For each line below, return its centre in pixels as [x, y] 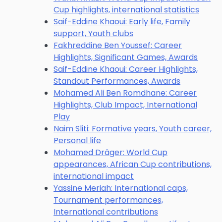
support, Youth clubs [93, 33]
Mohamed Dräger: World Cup [111, 152]
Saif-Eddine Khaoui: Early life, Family [122, 22]
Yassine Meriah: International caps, [121, 188]
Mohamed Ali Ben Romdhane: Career [125, 93]
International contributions [106, 212]
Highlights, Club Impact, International [125, 105]
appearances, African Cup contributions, [133, 164]
